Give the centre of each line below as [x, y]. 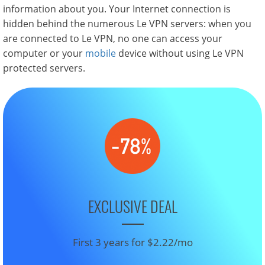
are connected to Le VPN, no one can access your [113, 38]
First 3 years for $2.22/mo [132, 242]
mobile [101, 53]
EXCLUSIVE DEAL [132, 206]
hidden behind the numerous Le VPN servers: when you [127, 24]
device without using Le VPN [180, 53]
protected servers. [44, 68]
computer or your [44, 53]
